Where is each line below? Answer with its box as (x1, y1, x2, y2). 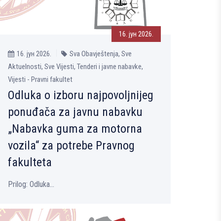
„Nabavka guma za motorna (8, 121, 142, 136)
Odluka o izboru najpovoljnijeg (8, 88, 153, 102)
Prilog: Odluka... (8, 179, 54, 189)
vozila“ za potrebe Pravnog (8, 138, 135, 152)
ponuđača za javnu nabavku (8, 105, 143, 119)
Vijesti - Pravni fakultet (8, 74, 73, 84)
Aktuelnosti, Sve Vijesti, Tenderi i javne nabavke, (8, 62, 143, 71)
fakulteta (8, 155, 52, 169)
